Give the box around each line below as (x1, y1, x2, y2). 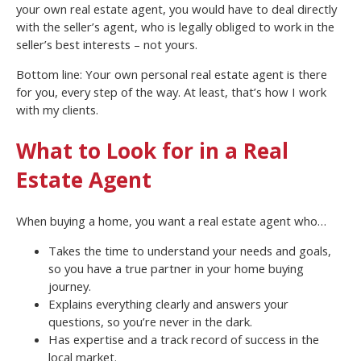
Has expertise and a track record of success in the (48, 330, 319, 347)
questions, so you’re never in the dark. (48, 313, 252, 330)
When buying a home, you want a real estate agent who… (16, 212, 326, 229)
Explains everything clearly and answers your (48, 295, 288, 312)
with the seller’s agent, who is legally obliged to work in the (16, 19, 334, 35)
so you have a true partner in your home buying (48, 259, 304, 276)
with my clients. (16, 102, 98, 118)
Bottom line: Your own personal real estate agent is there (16, 66, 327, 83)
